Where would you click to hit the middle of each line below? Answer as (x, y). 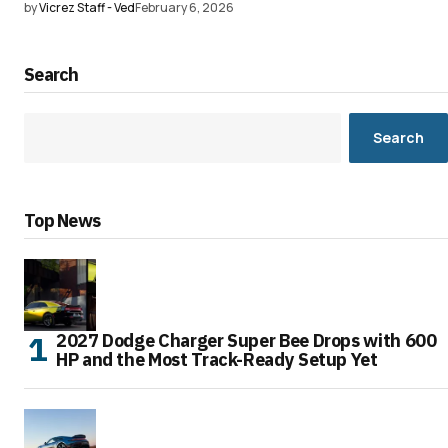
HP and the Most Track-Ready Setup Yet (217, 359)
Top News (62, 220)
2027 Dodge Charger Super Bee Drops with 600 (246, 340)
